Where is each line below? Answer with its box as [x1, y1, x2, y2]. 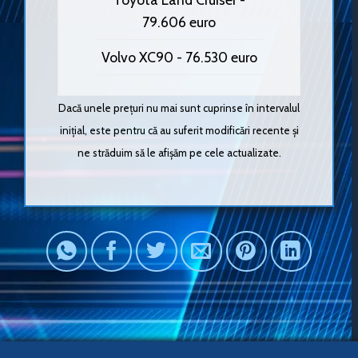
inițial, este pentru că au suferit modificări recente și [59, 124, 299, 137]
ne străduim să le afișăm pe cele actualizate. [77, 146, 281, 160]
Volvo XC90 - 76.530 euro [101, 48, 257, 66]
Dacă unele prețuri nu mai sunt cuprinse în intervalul [58, 101, 300, 115]
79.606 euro [142, 13, 216, 30]
